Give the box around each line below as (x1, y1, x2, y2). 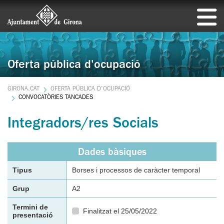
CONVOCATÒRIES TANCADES (18, 95, 93, 101)
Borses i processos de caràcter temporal (72, 166, 200, 174)
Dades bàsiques (77, 148, 146, 158)
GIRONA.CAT (7, 86, 39, 92)
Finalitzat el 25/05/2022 (82, 207, 157, 215)
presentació (12, 211, 53, 219)
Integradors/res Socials (7, 117, 158, 132)
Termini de (12, 203, 48, 211)
